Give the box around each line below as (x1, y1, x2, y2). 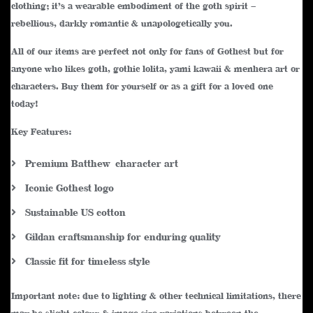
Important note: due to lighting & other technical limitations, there (11, 290, 301, 302)
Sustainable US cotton (25, 206, 126, 219)
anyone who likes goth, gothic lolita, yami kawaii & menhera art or (11, 63, 300, 75)
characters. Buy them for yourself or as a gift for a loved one (11, 80, 273, 92)
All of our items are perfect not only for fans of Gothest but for (11, 45, 284, 57)
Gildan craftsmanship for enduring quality (25, 231, 221, 243)
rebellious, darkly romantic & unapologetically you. (11, 17, 233, 29)
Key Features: (11, 126, 71, 138)
